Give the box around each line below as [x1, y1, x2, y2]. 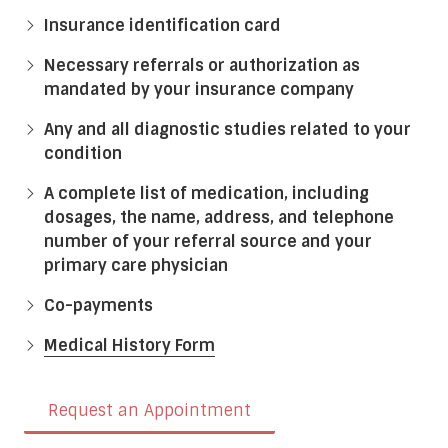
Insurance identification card [44, 15, 281, 37]
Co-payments [44, 295, 153, 317]
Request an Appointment [48, 399, 251, 421]
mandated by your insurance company [44, 79, 354, 101]
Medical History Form [44, 335, 215, 357]
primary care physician [44, 255, 228, 277]
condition [44, 143, 122, 165]
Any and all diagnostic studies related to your [44, 119, 411, 141]
